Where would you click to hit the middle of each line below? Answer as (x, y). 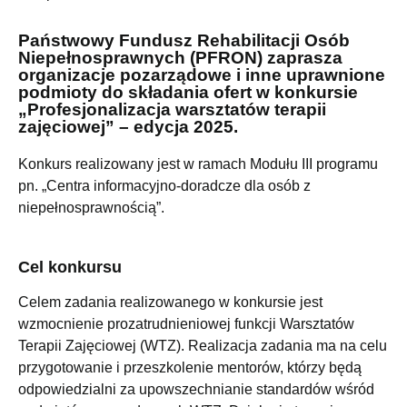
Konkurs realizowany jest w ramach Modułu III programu (198, 164)
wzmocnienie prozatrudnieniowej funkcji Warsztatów (186, 323)
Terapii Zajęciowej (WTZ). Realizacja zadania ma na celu (203, 345)
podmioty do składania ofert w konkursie (188, 93)
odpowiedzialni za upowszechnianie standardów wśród (196, 389)
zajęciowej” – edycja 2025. (128, 127)
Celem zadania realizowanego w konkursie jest (170, 302)
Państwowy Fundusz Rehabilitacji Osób (184, 41)
